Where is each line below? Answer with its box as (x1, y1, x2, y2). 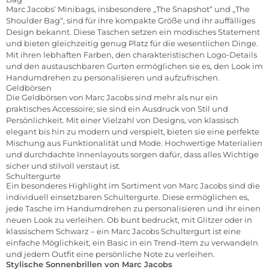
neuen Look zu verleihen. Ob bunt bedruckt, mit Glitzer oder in (6, 214, 252, 225)
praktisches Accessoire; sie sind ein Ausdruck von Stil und (6, 103, 228, 113)
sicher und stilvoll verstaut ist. (6, 160, 121, 171)
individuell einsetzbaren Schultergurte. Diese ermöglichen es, (6, 192, 249, 202)
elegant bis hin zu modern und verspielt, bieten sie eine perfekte (6, 126, 259, 136)
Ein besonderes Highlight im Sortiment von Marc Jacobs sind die (6, 180, 260, 190)
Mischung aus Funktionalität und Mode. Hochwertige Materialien (6, 138, 262, 148)
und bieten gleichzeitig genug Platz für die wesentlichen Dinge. (6, 38, 258, 48)
